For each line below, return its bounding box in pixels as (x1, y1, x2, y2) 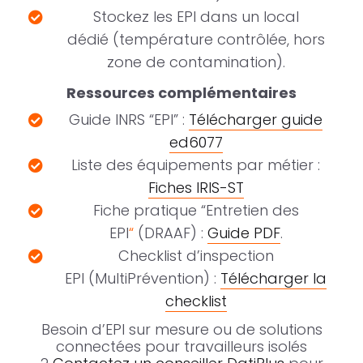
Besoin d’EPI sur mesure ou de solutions (41, 319, 322, 340)
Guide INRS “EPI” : (69, 109, 189, 130)
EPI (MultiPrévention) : (65, 268, 220, 289)
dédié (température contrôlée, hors (66, 29, 325, 50)
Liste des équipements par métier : (71, 155, 320, 176)
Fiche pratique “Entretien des (92, 200, 299, 221)
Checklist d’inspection (117, 246, 274, 267)
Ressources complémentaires (66, 83, 297, 104)
